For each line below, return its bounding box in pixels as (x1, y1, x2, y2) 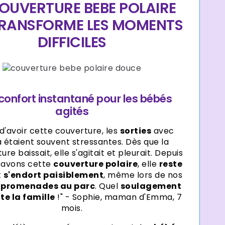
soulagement (120, 180, 182, 192)
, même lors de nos (103, 169, 183, 181)
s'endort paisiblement (3, 169, 104, 181)
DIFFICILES (37, 32, 106, 52)
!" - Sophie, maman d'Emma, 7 (55, 191, 182, 203)
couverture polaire (53, 158, 138, 170)
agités (55, 103, 89, 120)
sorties (120, 125, 152, 137)
